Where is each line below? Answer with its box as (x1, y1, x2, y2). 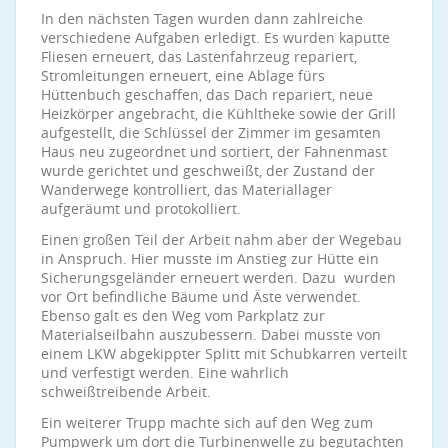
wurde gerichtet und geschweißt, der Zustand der (41, 161, 375, 180)
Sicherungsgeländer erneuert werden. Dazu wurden (41, 268, 396, 287)
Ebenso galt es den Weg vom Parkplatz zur (41, 306, 325, 325)
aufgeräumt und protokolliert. (41, 199, 241, 218)
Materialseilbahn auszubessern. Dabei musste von (41, 325, 381, 344)
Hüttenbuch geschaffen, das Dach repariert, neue (41, 85, 373, 104)
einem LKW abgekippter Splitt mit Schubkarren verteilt (41, 344, 407, 363)
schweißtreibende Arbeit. (41, 382, 211, 401)
